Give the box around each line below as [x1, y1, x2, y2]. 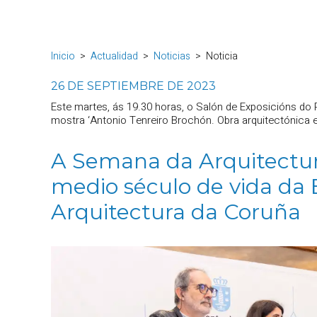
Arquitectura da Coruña [51, 199, 301, 225]
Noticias [154, 49, 190, 64]
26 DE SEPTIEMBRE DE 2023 [51, 79, 216, 93]
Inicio [51, 49, 75, 64]
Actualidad [91, 49, 138, 64]
